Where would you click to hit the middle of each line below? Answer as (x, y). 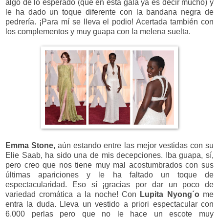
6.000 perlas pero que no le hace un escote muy (109, 214)
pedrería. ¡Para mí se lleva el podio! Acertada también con (109, 22)
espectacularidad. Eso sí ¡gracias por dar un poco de (109, 184)
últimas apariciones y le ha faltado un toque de (109, 175)
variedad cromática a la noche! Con (73, 194)
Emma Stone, (31, 145)
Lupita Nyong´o (170, 194)
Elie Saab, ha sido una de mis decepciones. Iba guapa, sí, (109, 155)
